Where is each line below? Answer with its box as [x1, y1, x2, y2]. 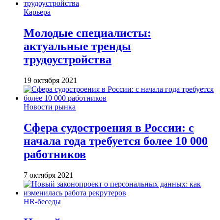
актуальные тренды [24, 40, 131, 53]
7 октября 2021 [24, 170, 73, 179]
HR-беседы [24, 197, 61, 206]
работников [24, 147, 86, 161]
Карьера [24, 8, 51, 17]
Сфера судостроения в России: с [24, 121, 194, 134]
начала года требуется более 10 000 [24, 134, 208, 147]
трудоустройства [24, 53, 111, 66]
